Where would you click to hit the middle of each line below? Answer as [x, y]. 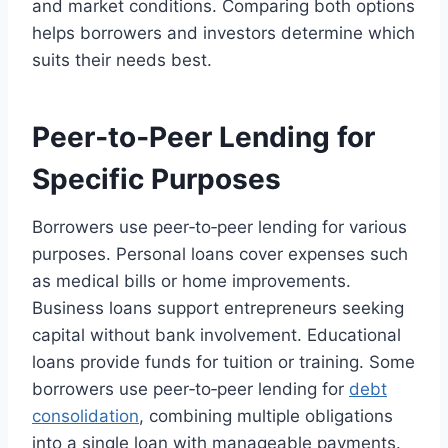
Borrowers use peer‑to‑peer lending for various [219, 227]
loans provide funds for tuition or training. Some [223, 362]
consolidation [85, 416]
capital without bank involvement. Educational [216, 335]
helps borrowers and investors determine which [223, 33]
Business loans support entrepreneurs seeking [218, 308]
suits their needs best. [122, 60]
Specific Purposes [156, 179]
